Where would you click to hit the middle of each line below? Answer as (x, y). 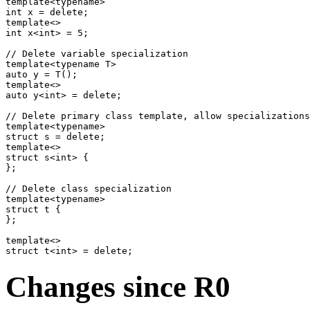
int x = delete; (47, 12)
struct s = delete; (55, 137)
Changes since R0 (118, 287)
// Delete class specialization (89, 189)
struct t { (33, 210)
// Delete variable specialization (97, 54)
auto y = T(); (42, 75)
